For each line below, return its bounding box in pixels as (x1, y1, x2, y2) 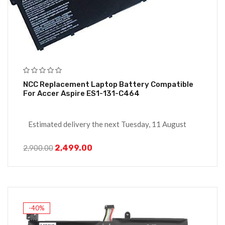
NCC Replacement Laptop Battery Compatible (23, 79, 193, 89)
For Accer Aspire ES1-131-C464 (23, 88, 140, 98)
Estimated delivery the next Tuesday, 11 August (28, 119, 186, 129)
